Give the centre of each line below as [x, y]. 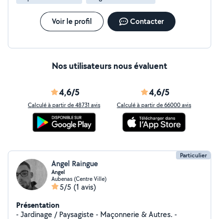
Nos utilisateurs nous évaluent [109, 66]
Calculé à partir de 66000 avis [154, 105]
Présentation [38, 205]
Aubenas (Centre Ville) [79, 179]
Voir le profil [72, 21]
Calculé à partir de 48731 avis [64, 105]
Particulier [193, 155]
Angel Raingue [75, 164]
